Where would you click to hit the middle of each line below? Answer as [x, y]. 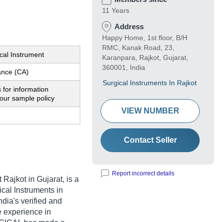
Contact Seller [150, 140]
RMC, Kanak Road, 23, [138, 48]
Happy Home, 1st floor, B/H [145, 38]
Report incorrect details [143, 174]
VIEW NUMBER [150, 111]
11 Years [116, 11]
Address [129, 27]
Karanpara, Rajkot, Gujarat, [145, 58]
